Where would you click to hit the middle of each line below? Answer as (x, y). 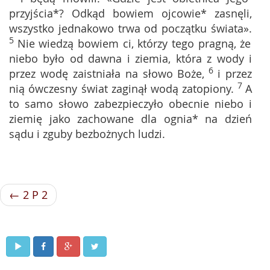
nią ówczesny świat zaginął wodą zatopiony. (122, 89)
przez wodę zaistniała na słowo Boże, (107, 74)
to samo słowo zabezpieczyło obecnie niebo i (130, 104)
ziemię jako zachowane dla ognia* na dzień (130, 119)
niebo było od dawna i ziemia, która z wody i (130, 58)
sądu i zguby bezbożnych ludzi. (87, 134)
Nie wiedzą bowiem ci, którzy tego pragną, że (134, 43)
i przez (235, 74)
